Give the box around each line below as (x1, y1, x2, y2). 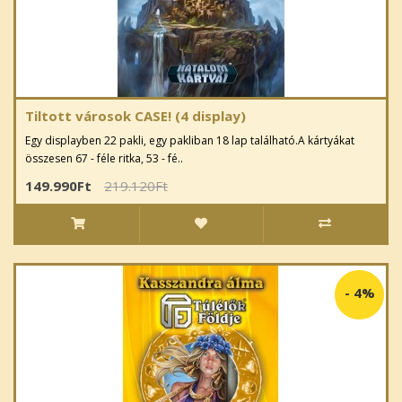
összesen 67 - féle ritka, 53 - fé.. (25, 151, 183, 167)
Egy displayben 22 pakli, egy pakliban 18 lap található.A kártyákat (25, 133, 354, 149)
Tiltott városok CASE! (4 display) (25, 107, 246, 126)
